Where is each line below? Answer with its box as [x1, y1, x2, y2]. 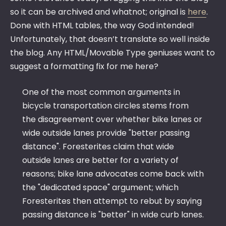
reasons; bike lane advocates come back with [22, 168, 204, 180]
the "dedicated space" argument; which [22, 182, 179, 194]
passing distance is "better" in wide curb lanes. [22, 209, 204, 221]
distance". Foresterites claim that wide [22, 141, 174, 153]
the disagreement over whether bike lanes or [22, 114, 202, 126]
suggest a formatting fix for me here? [10, 61, 158, 73]
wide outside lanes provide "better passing [22, 127, 190, 139]
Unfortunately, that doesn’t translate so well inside [10, 33, 210, 45]
